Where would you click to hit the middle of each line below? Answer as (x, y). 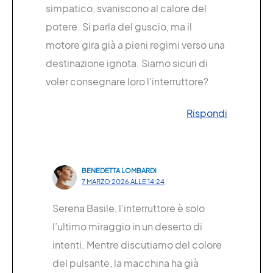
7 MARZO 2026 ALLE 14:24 (123, 182)
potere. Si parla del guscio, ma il (119, 27)
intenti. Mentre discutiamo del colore (137, 245)
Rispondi (207, 113)
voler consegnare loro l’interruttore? (127, 82)
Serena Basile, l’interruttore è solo (128, 208)
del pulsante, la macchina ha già (125, 263)
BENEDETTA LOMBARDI (119, 171)
